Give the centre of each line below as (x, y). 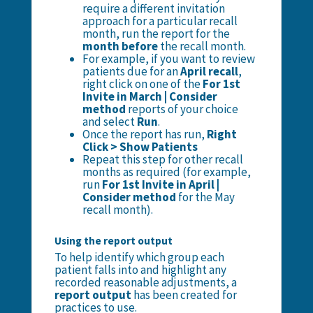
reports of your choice (182, 109)
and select (109, 122)
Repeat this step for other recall (162, 160)
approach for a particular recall (160, 21)
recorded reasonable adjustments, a (145, 283)
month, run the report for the (156, 34)
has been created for (184, 295)
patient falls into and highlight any (140, 270)
